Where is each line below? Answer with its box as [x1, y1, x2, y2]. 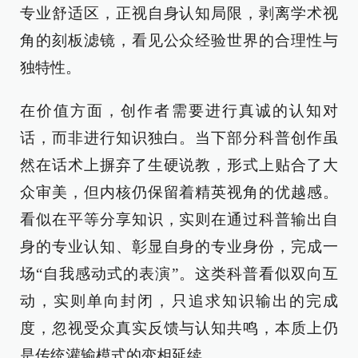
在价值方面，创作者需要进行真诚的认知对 [20, 102, 338, 119]
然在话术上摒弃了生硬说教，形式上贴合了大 [20, 157, 338, 173]
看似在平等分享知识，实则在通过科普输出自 [20, 211, 338, 228]
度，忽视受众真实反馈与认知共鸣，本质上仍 [20, 320, 338, 336]
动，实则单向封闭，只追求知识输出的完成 [20, 292, 338, 309]
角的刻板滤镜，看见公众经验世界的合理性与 [20, 32, 338, 49]
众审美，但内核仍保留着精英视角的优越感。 [20, 184, 338, 201]
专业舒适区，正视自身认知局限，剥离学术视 [20, 5, 338, 22]
